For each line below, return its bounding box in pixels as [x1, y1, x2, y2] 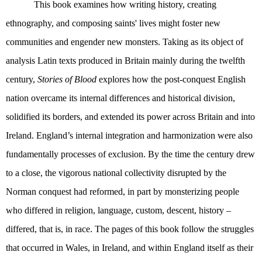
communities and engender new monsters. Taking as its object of [6, 37, 243, 47]
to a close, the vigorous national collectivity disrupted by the [6, 168, 226, 178]
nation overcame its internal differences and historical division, [6, 93, 235, 104]
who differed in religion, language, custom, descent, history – [6, 205, 231, 216]
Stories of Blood [37, 74, 96, 85]
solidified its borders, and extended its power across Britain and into [6, 112, 255, 122]
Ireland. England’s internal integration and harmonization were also [6, 130, 253, 141]
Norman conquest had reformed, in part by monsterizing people [6, 187, 239, 197]
